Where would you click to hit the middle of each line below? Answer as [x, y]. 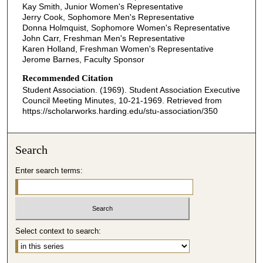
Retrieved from [194, 100]
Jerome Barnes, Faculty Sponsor [83, 59]
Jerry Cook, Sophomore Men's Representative [108, 17]
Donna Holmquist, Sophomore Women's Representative [126, 27]
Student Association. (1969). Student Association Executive [131, 90]
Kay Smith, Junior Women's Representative [102, 6]
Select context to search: [58, 231]
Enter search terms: [49, 171]
